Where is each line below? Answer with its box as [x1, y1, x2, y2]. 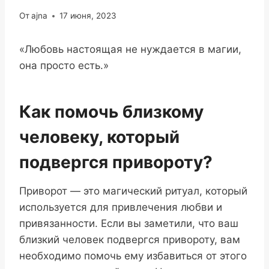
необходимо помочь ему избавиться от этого [19, 250, 247, 262]
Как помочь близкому [19, 101, 204, 122]
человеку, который [19, 127, 180, 148]
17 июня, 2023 [59, 11, 117, 21]
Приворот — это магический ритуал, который [19, 185, 247, 198]
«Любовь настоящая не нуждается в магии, [19, 43, 241, 56]
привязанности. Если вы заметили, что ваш [19, 217, 238, 230]
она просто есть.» [19, 59, 109, 72]
